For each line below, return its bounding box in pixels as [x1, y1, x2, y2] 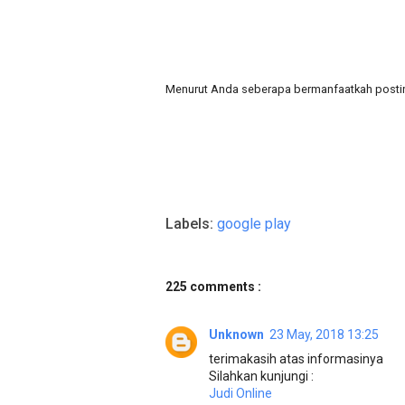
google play [217, 215, 291, 233]
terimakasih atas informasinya [209, 352, 383, 367]
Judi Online [209, 386, 272, 401]
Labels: [165, 215, 217, 233]
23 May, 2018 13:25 [269, 327, 379, 343]
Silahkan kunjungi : [209, 369, 314, 384]
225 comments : [165, 279, 261, 295]
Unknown [209, 327, 264, 343]
